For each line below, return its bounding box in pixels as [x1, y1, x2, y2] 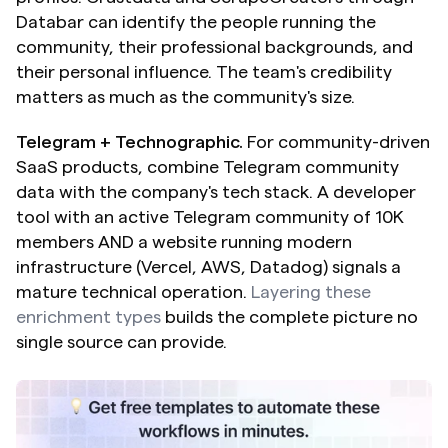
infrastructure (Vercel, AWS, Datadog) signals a [16, 257, 401, 276]
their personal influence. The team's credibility [16, 62, 392, 81]
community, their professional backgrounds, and [16, 37, 413, 56]
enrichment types [16, 307, 161, 326]
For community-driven [243, 132, 430, 151]
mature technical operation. [16, 282, 251, 301]
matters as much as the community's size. [16, 87, 355, 106]
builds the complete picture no [161, 307, 418, 326]
